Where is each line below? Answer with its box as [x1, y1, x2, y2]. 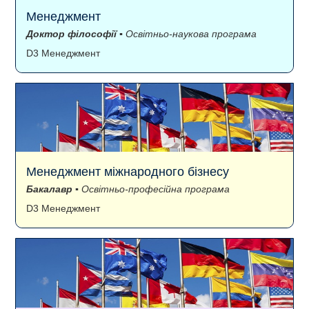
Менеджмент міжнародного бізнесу [26, 165, 229, 179]
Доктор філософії [26, 28, 117, 39]
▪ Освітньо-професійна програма [72, 183, 230, 195]
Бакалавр [26, 183, 72, 195]
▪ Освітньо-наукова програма [117, 28, 257, 39]
